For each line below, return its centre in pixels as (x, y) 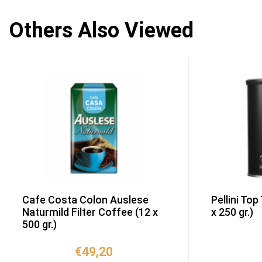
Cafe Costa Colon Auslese (85, 200)
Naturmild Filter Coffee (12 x (90, 212)
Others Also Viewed (101, 31)
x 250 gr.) (232, 212)
